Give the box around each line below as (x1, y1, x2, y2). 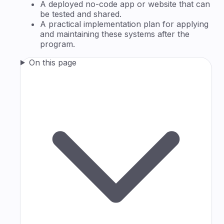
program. (40, 38, 75, 49)
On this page (28, 57, 76, 67)
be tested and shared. (40, 8, 121, 19)
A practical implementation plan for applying (40, 18, 208, 29)
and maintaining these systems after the (40, 28, 189, 39)
